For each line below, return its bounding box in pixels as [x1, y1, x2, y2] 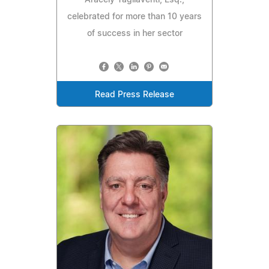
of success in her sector [86, 29, 183, 38]
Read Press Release [95, 90, 174, 99]
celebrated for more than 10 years [67, 12, 202, 21]
